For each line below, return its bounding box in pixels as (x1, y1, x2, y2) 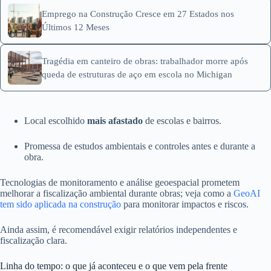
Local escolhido (24, 116, 87, 126)
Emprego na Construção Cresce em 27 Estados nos (42, 8, 234, 19)
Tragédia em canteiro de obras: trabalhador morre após (42, 56, 248, 67)
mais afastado (87, 116, 143, 126)
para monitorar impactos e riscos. (121, 199, 249, 210)
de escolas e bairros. (143, 116, 221, 126)
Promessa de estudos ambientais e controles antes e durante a (24, 141, 255, 152)
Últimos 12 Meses (42, 22, 109, 33)
